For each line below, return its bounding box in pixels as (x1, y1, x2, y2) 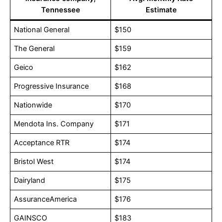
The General (14, 44, 55, 54)
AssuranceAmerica (14, 195, 77, 204)
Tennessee (41, 5, 80, 15)
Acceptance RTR (14, 138, 70, 148)
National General (14, 25, 70, 35)
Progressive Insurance (14, 82, 89, 91)
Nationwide (14, 101, 53, 110)
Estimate (146, 5, 177, 15)
